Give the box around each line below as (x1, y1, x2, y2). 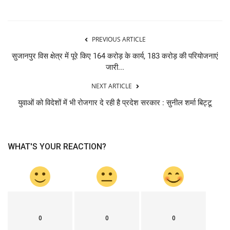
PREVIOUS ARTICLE (91, 35, 146, 44)
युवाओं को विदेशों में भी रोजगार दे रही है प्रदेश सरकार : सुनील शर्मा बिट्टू (18, 98, 212, 108)
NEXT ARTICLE (91, 82, 132, 91)
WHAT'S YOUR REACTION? (8, 142, 106, 152)
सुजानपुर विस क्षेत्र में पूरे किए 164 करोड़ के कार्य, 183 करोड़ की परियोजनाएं (12, 51, 218, 61)
